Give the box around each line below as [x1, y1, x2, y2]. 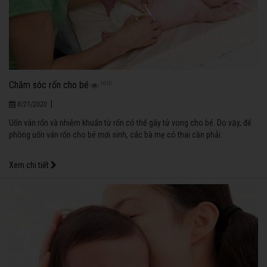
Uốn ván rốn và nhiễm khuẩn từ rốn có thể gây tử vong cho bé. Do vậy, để [9, 117, 252, 128]
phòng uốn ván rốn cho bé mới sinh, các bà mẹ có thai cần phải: [9, 129, 222, 139]
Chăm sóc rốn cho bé [9, 79, 89, 91]
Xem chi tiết [9, 160, 51, 170]
